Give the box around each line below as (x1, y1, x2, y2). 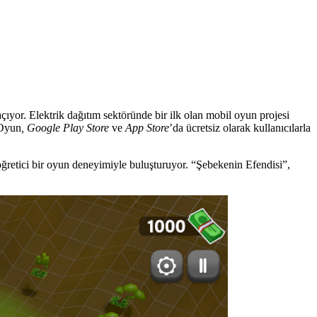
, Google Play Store (21, 121, 109, 134)
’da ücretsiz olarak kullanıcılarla (169, 121, 311, 134)
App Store (125, 121, 169, 134)
